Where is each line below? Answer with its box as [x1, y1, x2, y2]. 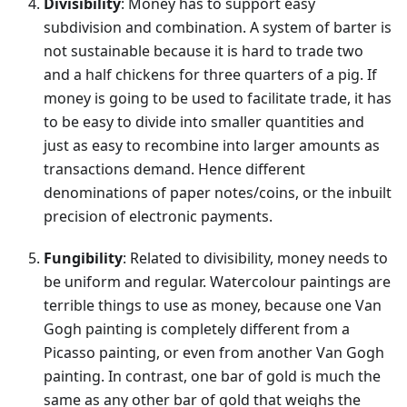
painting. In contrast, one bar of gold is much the [44, 366, 381, 387]
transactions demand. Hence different [44, 159, 305, 180]
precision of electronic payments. [44, 206, 273, 227]
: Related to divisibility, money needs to [123, 248, 388, 269]
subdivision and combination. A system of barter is [44, 17, 392, 38]
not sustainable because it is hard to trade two [44, 41, 363, 62]
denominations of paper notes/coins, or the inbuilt [44, 183, 392, 203]
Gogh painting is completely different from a [44, 319, 350, 340]
